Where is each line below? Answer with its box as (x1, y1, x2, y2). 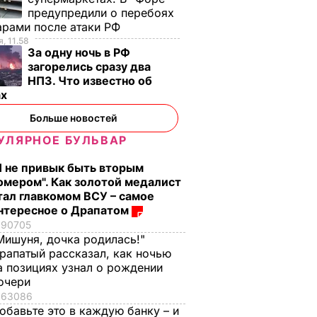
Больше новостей (29, 112, 117, 124)
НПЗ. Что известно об (28, 74, 152, 88)
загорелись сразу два (28, 59, 151, 74)
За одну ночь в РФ (28, 45, 130, 59)
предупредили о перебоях (28, 6, 174, 20)
